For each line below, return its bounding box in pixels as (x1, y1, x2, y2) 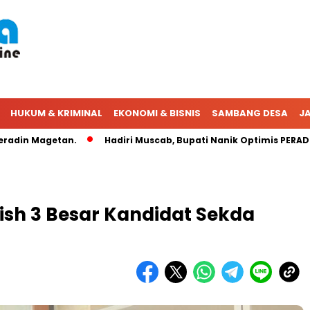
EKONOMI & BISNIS (113, 107, 201, 120)
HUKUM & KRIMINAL (10, 107, 102, 120)
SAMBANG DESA (212, 107, 288, 120)
